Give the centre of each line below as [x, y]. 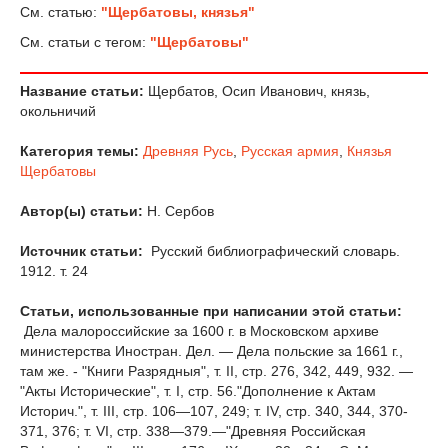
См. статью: [60, 11]
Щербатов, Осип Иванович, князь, [257, 90]
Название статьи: [82, 90]
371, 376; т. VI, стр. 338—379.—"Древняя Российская [193, 430]
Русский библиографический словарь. [273, 250]
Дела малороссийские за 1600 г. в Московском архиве [199, 330]
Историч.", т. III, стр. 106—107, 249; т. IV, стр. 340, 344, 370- [214, 410]
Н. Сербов [178, 210]
